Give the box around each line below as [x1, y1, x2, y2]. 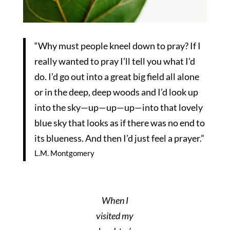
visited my [96, 210, 134, 222]
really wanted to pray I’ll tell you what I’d [34, 55, 196, 67]
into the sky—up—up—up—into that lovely [34, 101, 203, 113]
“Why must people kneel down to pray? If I [34, 40, 201, 51]
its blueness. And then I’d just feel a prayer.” [34, 132, 205, 144]
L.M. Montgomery [34, 148, 95, 158]
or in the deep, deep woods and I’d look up [34, 86, 199, 98]
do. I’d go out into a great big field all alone [34, 70, 200, 82]
